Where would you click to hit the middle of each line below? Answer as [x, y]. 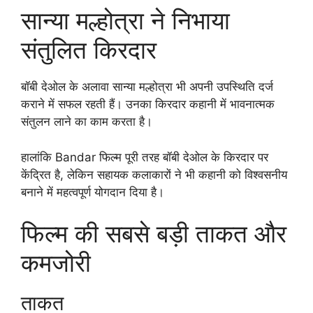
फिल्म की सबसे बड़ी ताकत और [154, 234]
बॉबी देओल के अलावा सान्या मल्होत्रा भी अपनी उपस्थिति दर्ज [147, 87]
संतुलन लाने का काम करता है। [87, 122]
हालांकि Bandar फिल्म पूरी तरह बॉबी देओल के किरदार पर [145, 157]
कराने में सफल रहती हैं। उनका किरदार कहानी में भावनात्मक [148, 104]
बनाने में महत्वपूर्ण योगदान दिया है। [93, 192]
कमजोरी [56, 263]
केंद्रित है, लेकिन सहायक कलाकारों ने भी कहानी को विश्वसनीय [154, 174]
